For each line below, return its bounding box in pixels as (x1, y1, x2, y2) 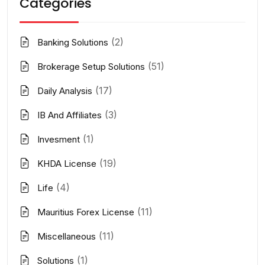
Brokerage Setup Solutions (37, 60, 145, 72)
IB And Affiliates (37, 109, 102, 121)
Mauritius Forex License (37, 206, 134, 218)
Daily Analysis (37, 85, 92, 96)
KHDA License (37, 157, 96, 169)
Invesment (37, 133, 80, 145)
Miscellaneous (37, 230, 96, 242)
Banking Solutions (37, 36, 108, 48)
